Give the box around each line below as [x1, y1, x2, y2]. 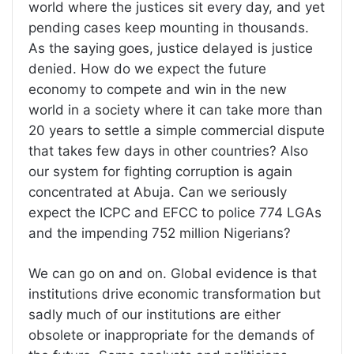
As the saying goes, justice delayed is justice [28, 40, 313, 57]
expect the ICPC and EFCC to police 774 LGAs [28, 205, 322, 221]
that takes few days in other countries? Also [28, 143, 308, 160]
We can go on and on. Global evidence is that [28, 265, 317, 282]
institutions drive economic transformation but [28, 286, 321, 303]
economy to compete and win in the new [28, 81, 287, 98]
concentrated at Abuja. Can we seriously [28, 184, 287, 201]
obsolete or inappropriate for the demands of [28, 327, 314, 344]
